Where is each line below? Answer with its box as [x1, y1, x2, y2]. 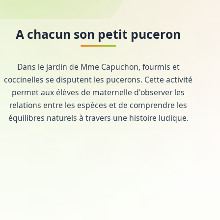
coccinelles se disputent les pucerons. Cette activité [4, 74, 192, 85]
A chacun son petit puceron [16, 26, 181, 43]
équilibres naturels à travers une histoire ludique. [8, 112, 189, 123]
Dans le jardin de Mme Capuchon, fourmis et [17, 61, 180, 72]
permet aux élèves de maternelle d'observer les [12, 86, 185, 98]
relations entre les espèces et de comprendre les [9, 99, 187, 110]
